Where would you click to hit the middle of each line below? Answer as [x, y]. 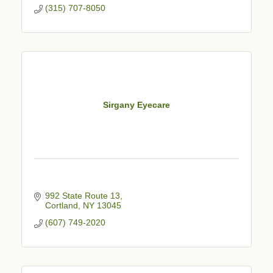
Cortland [61, 205]
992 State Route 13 [82, 195]
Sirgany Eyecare [136, 105]
